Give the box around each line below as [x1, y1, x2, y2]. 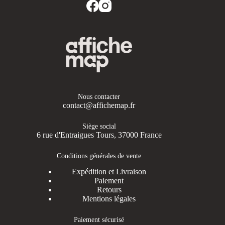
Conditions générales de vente [57, 151, 142, 160]
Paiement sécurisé [74, 215, 125, 224]
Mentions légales [82, 194, 136, 203]
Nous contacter [78, 92, 121, 100]
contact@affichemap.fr [63, 100, 136, 109]
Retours [96, 185, 122, 194]
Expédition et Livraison [72, 167, 147, 176]
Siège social [82, 122, 116, 130]
